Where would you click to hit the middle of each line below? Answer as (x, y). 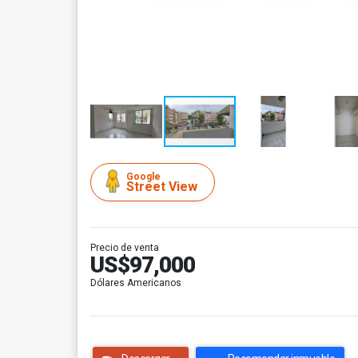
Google (143, 177)
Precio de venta (125, 248)
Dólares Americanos (136, 283)
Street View (162, 187)
